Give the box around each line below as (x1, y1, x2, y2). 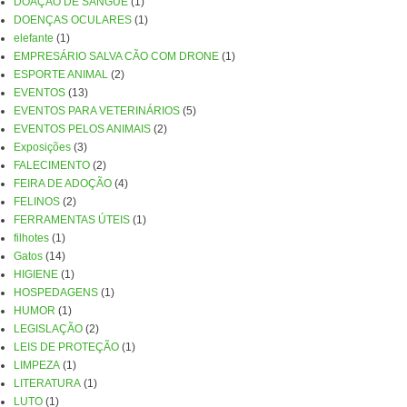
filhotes (13, 232, 49, 244)
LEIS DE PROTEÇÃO (13, 341, 119, 353)
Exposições (13, 141, 71, 154)
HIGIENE (13, 268, 58, 281)
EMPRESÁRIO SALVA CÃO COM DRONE (13, 50, 219, 63)
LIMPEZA (13, 359, 60, 372)
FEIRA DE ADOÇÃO (13, 177, 112, 190)
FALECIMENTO (13, 159, 90, 172)
